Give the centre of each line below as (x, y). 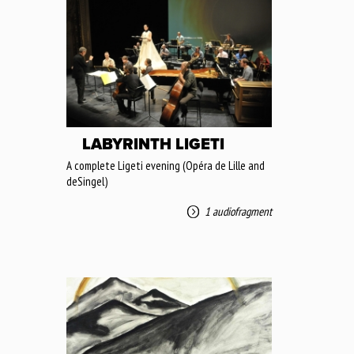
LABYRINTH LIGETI (153, 144)
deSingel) (87, 181)
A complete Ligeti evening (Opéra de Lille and (166, 165)
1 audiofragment (238, 211)
